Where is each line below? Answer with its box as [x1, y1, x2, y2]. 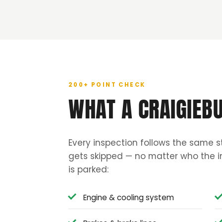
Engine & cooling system [83, 192, 174, 203]
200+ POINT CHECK [68, 81, 146, 89]
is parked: [68, 164, 109, 176]
